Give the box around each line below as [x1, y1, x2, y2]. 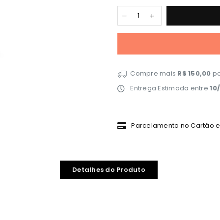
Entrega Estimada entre [129, 83, 210, 93]
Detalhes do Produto [72, 165, 145, 175]
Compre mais [129, 69, 178, 78]
